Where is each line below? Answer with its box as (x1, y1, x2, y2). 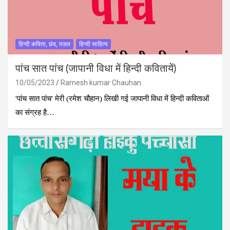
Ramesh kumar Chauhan (61, 78, 141, 87)
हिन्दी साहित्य (79, 40, 108, 48)
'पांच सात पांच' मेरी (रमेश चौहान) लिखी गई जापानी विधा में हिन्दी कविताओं (15, 94, 209, 103)
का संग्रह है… (15, 108, 54, 117)
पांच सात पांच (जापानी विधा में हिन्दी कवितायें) (15, 63, 176, 74)
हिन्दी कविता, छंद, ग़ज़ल (18, 40, 70, 48)
